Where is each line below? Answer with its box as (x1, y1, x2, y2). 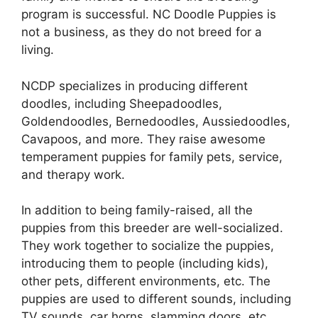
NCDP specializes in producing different (21, 78, 248, 93)
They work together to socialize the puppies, (21, 238, 274, 253)
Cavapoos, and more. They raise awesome (21, 131, 265, 146)
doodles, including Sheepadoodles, (21, 96, 222, 111)
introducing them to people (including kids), (21, 256, 268, 271)
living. (21, 43, 54, 57)
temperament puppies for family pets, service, (21, 149, 283, 164)
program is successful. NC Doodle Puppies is (21, 7, 276, 22)
